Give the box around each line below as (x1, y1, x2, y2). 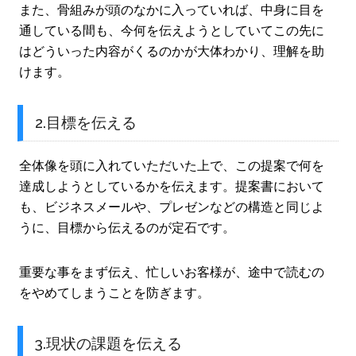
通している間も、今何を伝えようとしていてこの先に (19, 24, 325, 38)
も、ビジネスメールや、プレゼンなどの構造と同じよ (19, 199, 325, 214)
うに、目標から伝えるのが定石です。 (19, 220, 236, 234)
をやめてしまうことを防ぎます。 (19, 285, 211, 300)
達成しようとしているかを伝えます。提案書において (19, 179, 325, 193)
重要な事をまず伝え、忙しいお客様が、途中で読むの (19, 265, 325, 279)
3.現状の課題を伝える (35, 334, 183, 352)
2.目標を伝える (35, 114, 137, 132)
